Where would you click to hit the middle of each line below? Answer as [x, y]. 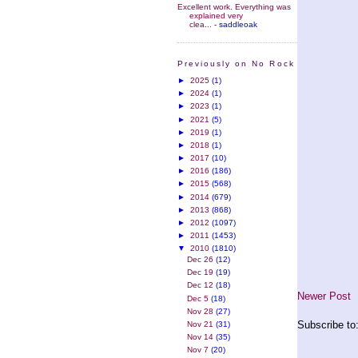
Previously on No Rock [236, 64]
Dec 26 [202, 259]
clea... [201, 24]
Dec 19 [202, 272]
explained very [216, 15]
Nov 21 [202, 324]
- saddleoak [235, 24]
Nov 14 [202, 337]
